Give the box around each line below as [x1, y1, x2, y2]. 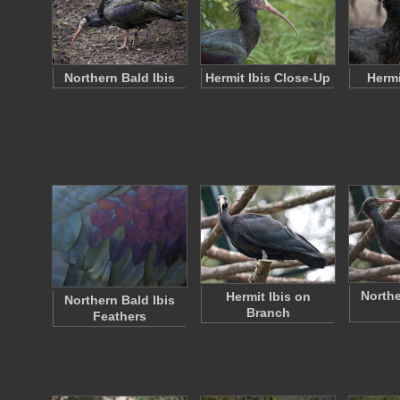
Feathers [93, 309, 146, 323]
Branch [246, 305, 290, 320]
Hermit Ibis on [225, 289, 311, 304]
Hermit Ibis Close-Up [205, 71, 330, 85]
